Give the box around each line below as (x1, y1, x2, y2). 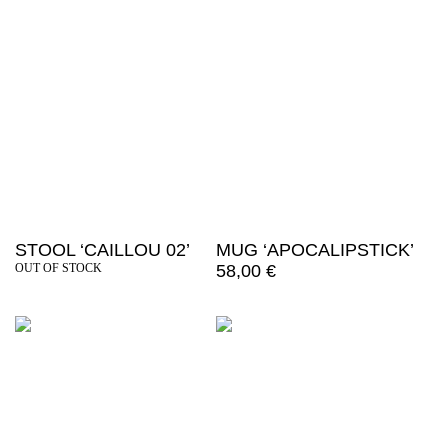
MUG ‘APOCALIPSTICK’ (215, 240, 414, 261)
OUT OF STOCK (15, 261, 102, 276)
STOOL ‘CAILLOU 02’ (15, 240, 190, 261)
